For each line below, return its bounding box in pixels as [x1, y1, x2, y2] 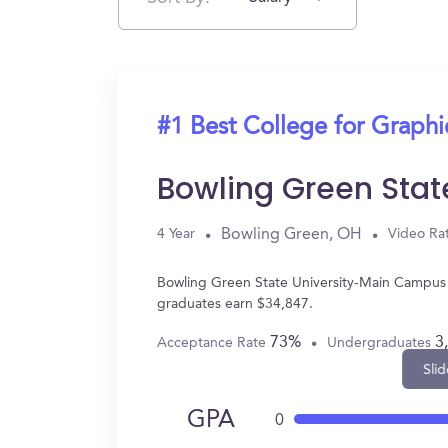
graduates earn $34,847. [157, 297, 313, 311]
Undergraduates [327, 335, 435, 350]
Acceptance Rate [157, 335, 270, 350]
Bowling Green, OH [221, 226, 362, 243]
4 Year [157, 227, 195, 241]
